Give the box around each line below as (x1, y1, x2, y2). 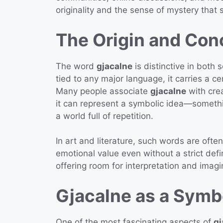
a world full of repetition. (56, 111, 153, 121)
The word (56, 61, 97, 71)
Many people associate (56, 86, 150, 96)
